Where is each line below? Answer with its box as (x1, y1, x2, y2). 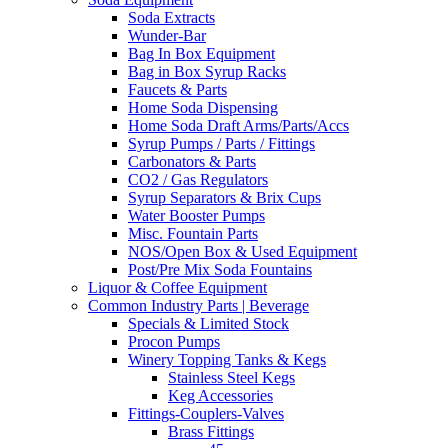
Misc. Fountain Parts (128, 225, 258, 243)
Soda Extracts (128, 9, 215, 27)
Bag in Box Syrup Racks (128, 63, 286, 81)
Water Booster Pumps (128, 207, 265, 225)
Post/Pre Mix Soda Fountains (128, 261, 312, 279)
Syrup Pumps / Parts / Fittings (128, 135, 315, 153)
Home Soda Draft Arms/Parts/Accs (128, 117, 349, 135)
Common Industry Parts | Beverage (88, 297, 309, 315)
